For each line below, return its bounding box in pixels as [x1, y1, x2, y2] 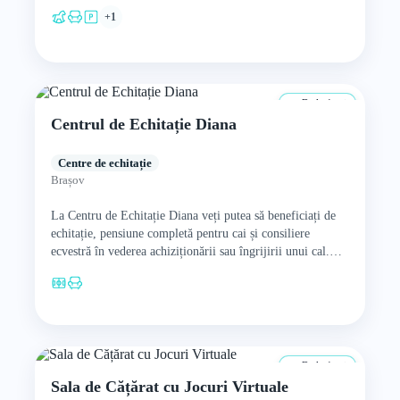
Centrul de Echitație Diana [50, 115, 237, 133]
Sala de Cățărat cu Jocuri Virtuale [50, 378, 288, 396]
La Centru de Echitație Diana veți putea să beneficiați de [50, 209, 336, 222]
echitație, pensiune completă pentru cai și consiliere [50, 227, 310, 240]
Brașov [50, 174, 85, 187]
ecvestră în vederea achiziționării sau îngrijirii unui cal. [50, 245, 329, 258]
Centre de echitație [57, 156, 152, 170]
